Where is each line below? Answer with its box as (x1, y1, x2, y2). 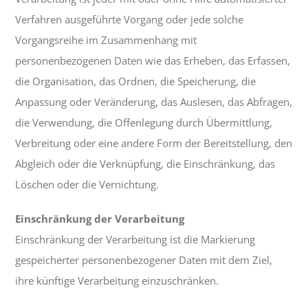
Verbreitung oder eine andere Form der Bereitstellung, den (15, 136, 293, 151)
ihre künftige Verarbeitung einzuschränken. (15, 274, 219, 288)
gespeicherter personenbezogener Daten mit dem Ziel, (15, 253, 273, 267)
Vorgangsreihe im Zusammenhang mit (15, 33, 197, 47)
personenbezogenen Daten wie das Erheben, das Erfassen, (15, 54, 291, 68)
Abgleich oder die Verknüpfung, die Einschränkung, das (15, 157, 276, 171)
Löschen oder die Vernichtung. (15, 177, 159, 192)
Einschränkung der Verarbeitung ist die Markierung (15, 232, 256, 247)
